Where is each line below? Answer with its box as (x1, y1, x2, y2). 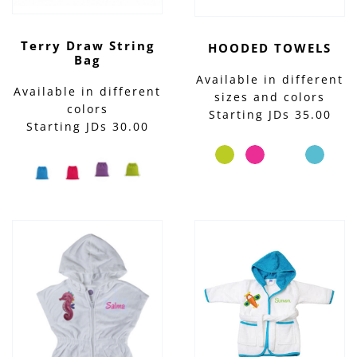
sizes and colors (214, 89, 325, 105)
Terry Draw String (20, 37, 155, 53)
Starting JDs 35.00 (208, 107, 331, 123)
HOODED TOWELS (208, 40, 331, 57)
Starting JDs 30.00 (25, 118, 149, 134)
